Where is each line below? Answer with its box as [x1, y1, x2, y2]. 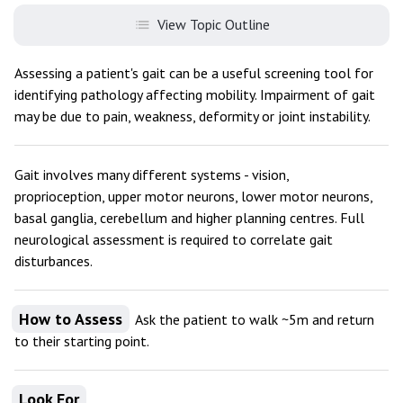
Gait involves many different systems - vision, [14, 166, 290, 184]
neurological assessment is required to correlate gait [14, 230, 333, 248]
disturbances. [14, 252, 93, 270]
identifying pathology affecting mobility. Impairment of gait [14, 85, 375, 103]
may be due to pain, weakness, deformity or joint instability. [14, 107, 371, 125]
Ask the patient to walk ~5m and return [132, 310, 374, 328]
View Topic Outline [157, 15, 270, 33]
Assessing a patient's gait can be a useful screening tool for [14, 64, 373, 82]
